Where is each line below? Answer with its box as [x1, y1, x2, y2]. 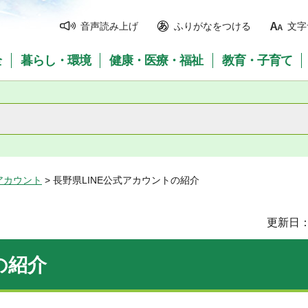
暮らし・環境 [20, 54, 91, 67]
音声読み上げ [80, 21, 138, 32]
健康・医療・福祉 [109, 54, 203, 67]
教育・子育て [222, 54, 293, 67]
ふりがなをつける [174, 21, 251, 32]
